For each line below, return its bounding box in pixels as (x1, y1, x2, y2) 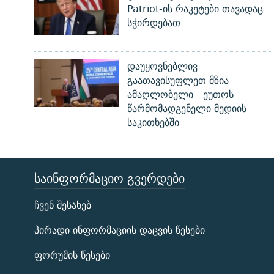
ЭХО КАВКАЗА (11, 176, 91, 195)
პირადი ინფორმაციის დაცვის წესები (34, 222, 205, 239)
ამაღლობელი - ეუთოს (127, 86, 234, 103)
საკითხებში (127, 114, 179, 131)
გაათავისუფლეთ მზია (127, 72, 229, 89)
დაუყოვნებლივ (127, 58, 198, 75)
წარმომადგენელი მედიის (127, 100, 246, 117)
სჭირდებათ (127, 15, 180, 32)
